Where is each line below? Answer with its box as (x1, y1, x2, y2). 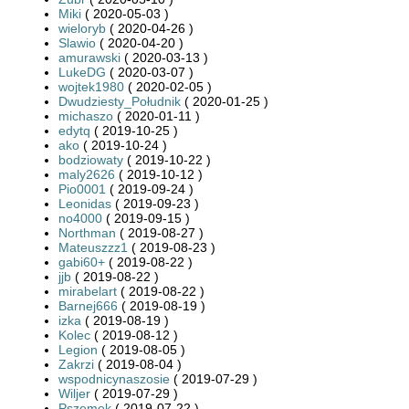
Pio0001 (58, 181, 106, 196)
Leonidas (58, 195, 111, 211)
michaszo (58, 108, 113, 123)
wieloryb (58, 20, 106, 36)
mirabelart (58, 283, 117, 299)
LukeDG (58, 64, 106, 79)
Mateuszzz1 (58, 239, 128, 255)
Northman (58, 225, 116, 240)
